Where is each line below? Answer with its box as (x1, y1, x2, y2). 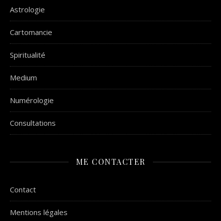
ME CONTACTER (75, 156, 146, 167)
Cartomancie (10, 27, 52, 37)
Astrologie (10, 4, 45, 14)
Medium (10, 73, 37, 82)
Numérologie (10, 95, 54, 105)
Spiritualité (10, 50, 45, 60)
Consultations (10, 118, 56, 128)
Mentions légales (10, 207, 68, 217)
